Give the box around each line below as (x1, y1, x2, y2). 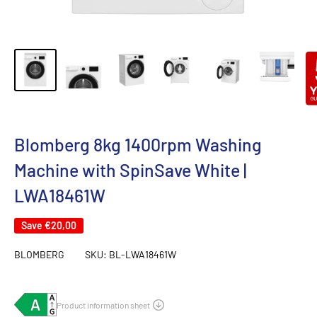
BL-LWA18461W (109, 248, 176, 261)
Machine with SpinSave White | (14, 159, 246, 181)
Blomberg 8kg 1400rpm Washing (14, 134, 262, 156)
